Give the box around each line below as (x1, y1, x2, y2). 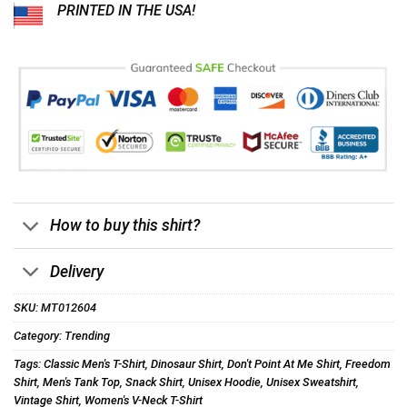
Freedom (345, 357, 391, 372)
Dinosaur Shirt (151, 357, 222, 372)
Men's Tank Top (43, 375, 120, 390)
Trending (65, 329, 110, 343)
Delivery (50, 262, 104, 281)
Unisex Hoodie (188, 375, 261, 390)
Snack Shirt (125, 375, 183, 390)
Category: (14, 329, 65, 343)
